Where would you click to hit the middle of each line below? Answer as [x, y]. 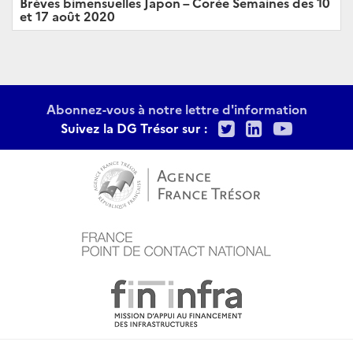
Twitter [268, 126]
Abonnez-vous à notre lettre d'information [176, 109]
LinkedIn [301, 126]
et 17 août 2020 [67, 16]
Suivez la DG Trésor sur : [134, 128]
